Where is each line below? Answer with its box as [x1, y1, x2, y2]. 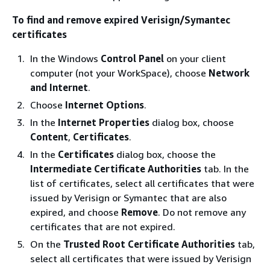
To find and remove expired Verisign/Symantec [12, 14, 230, 26]
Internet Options [65, 99, 144, 111]
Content [30, 131, 68, 143]
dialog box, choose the [114, 148, 216, 160]
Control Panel [101, 52, 164, 64]
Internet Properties [58, 116, 149, 128]
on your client [164, 52, 226, 64]
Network [209, 67, 250, 79]
